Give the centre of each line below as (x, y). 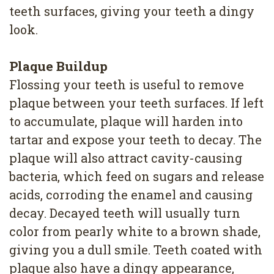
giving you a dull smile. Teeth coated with (136, 250)
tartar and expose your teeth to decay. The (135, 140)
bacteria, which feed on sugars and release (137, 176)
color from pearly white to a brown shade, (135, 231)
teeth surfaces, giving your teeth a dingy (132, 11)
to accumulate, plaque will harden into (126, 121)
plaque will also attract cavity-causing (126, 158)
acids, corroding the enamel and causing (131, 195)
